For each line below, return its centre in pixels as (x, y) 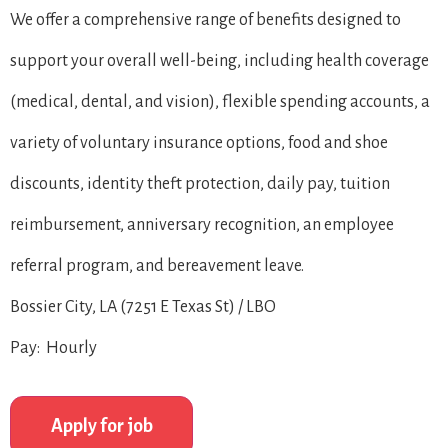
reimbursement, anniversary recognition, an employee (202, 225)
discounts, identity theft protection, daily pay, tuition (200, 184)
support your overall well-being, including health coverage (219, 61)
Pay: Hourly (53, 348)
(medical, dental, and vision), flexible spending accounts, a (220, 102)
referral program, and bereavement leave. (157, 266)
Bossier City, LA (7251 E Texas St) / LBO (143, 307)
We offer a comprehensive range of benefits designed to (205, 20)
